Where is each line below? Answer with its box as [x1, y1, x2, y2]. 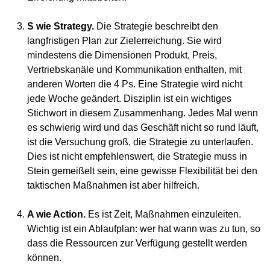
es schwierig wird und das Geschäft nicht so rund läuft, [27, 122, 259, 133]
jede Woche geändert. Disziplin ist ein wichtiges [27, 93, 231, 104]
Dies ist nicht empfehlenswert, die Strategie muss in [27, 151, 247, 162]
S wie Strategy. [27, 20, 94, 32]
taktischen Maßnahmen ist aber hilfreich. [27, 180, 199, 191]
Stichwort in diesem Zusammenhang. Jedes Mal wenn [27, 107, 258, 119]
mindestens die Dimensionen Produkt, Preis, [27, 49, 217, 61]
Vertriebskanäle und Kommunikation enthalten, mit [27, 64, 242, 75]
